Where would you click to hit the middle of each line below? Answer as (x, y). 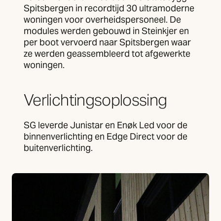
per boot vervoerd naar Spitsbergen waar (107, 42)
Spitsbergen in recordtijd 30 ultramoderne (109, 8)
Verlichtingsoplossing (95, 100)
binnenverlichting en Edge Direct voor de (106, 137)
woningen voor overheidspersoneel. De (102, 20)
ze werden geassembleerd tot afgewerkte (107, 54)
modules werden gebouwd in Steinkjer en (106, 31)
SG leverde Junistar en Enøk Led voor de (106, 125)
